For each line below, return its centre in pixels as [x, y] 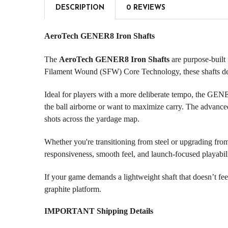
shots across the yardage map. [92, 119]
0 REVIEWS [146, 8]
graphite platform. [73, 189]
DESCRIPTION [80, 8]
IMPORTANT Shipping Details [98, 211]
